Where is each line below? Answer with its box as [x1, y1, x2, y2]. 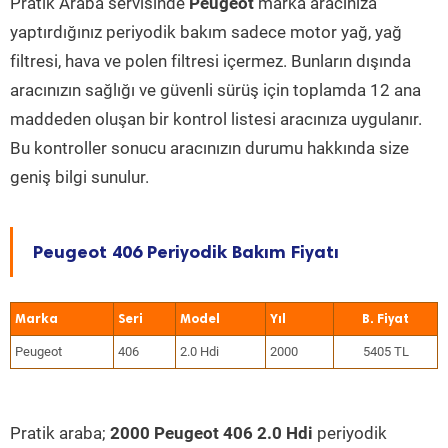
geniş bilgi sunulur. [10, 167, 149, 187]
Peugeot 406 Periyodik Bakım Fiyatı [33, 241, 339, 263]
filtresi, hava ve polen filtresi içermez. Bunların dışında [10, 51, 411, 71]
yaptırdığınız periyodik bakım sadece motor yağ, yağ [10, 22, 402, 42]
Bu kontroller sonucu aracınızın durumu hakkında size [10, 138, 409, 158]
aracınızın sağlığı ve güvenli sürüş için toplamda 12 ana [10, 80, 421, 100]
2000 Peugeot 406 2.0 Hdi [110, 423, 313, 443]
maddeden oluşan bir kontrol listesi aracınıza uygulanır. [10, 109, 422, 129]
